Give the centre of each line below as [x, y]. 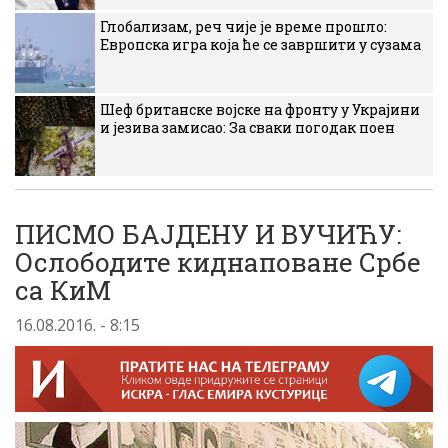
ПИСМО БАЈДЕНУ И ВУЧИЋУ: [208, 234]
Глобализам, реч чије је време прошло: [243, 26]
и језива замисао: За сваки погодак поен [247, 127]
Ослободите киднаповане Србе [218, 262]
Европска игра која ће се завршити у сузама [260, 44]
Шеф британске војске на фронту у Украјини [260, 109]
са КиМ [63, 290]
